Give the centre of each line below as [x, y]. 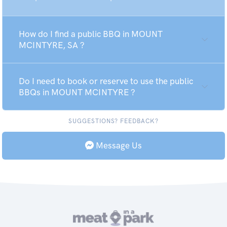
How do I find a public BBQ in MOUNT [91, 34]
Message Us [118, 145]
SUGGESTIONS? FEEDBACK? [113, 121]
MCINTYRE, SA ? [52, 45]
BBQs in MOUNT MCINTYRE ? [77, 92]
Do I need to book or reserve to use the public [106, 81]
